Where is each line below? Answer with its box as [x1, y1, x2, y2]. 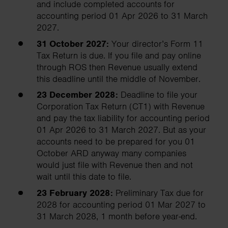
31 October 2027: [37, 38, 111, 49]
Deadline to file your [121, 89, 197, 101]
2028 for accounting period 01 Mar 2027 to [37, 199, 206, 211]
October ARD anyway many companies [37, 148, 186, 159]
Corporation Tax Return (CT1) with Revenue [37, 101, 205, 112]
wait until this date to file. [37, 171, 134, 183]
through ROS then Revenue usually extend [37, 61, 197, 73]
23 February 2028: [37, 187, 113, 199]
